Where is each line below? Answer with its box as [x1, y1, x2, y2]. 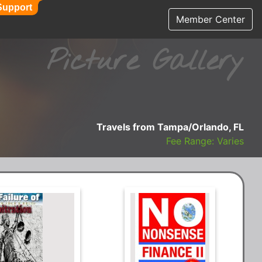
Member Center [176, 13, 245, 25]
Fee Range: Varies [166, 135, 244, 147]
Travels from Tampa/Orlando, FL [96, 121, 244, 133]
